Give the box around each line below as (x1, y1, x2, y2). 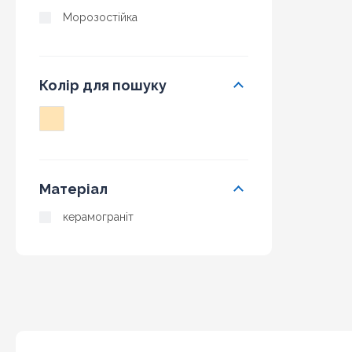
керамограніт (63, 211, 134, 223)
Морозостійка (63, 11, 137, 24)
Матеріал (39, 181, 108, 197)
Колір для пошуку (39, 77, 167, 93)
